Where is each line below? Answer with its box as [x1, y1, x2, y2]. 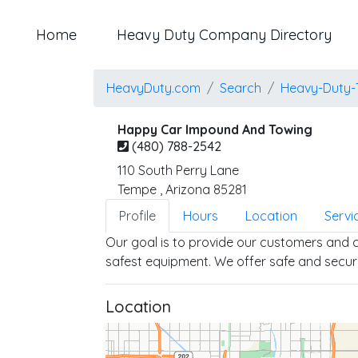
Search [220, 80, 261, 96]
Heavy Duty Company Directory [117, 26, 332, 44]
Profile [119, 208, 156, 224]
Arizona [165, 181, 210, 197]
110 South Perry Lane [117, 162, 239, 178]
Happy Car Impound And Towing [117, 121, 312, 137]
